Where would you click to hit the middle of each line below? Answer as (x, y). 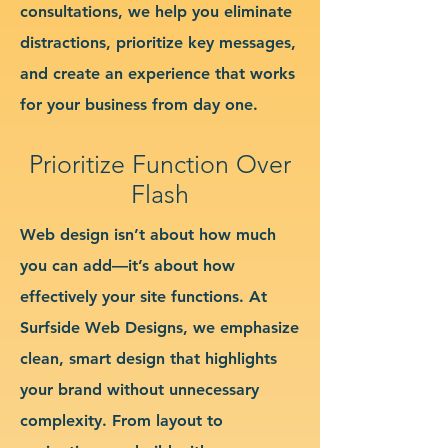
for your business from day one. (139, 104)
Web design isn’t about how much (148, 234)
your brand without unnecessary (139, 389)
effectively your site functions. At (143, 296)
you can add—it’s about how (127, 265)
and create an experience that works (157, 73)
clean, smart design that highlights (148, 358)
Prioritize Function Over (160, 163)
